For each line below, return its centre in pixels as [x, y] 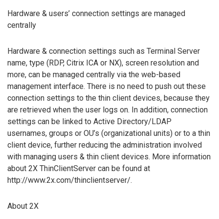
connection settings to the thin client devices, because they [109, 98]
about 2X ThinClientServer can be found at [79, 169]
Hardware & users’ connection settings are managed [96, 14]
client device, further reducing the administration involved [105, 145]
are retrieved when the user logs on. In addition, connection [108, 110]
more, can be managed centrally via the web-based [94, 75]
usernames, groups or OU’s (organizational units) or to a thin [109, 133]
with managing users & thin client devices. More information [109, 157]
